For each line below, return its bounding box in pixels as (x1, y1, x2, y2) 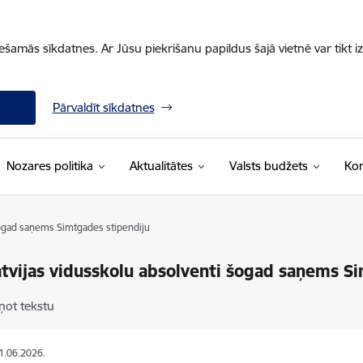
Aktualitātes (129, 158, 193, 173)
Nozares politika (6, 158, 93, 173)
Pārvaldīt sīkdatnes (52, 100, 155, 115)
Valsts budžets (228, 158, 308, 173)
